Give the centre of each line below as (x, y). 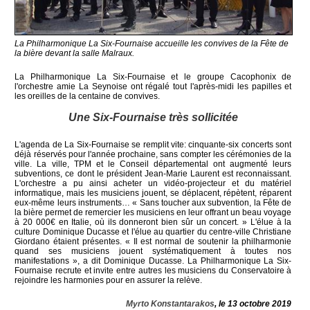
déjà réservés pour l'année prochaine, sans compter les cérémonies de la (153, 154)
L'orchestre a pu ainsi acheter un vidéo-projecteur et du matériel (153, 183)
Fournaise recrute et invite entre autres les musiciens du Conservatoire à (153, 270)
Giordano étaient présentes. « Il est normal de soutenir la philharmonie (153, 241)
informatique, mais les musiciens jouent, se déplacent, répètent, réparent (153, 193)
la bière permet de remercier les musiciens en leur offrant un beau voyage (153, 212)
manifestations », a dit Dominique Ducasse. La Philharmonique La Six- (153, 261)
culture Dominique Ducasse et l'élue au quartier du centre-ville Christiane (153, 231)
